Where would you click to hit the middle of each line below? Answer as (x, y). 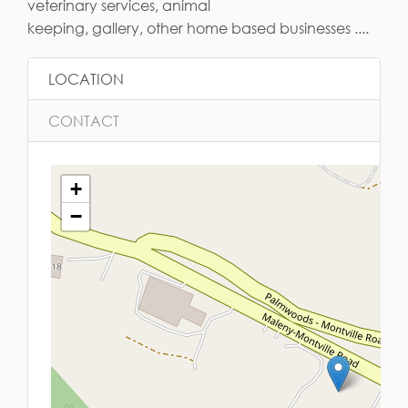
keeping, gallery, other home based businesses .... (198, 28)
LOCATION (86, 79)
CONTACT (84, 121)
